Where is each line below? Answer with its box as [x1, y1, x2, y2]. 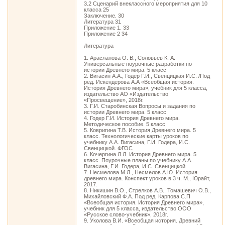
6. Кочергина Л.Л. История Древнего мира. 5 [84, 151, 196, 157]
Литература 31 [84, 19, 121, 25]
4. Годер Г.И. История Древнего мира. [84, 115, 180, 121]
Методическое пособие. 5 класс [84, 121, 165, 127]
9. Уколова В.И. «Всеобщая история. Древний [84, 217, 200, 223]
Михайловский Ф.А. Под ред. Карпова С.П [84, 193, 190, 199]
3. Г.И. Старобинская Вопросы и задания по [84, 103, 195, 109]
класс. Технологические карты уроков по [84, 133, 188, 139]
